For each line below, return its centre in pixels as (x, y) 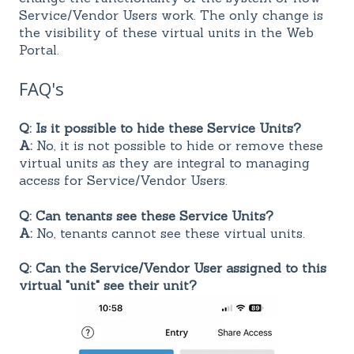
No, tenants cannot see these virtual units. (169, 233)
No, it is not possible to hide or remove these (178, 146)
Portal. (39, 49)
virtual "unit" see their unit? (108, 286)
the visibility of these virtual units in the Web (166, 32)
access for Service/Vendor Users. (123, 181)
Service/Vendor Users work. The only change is (171, 15)
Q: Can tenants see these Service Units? (146, 215)
